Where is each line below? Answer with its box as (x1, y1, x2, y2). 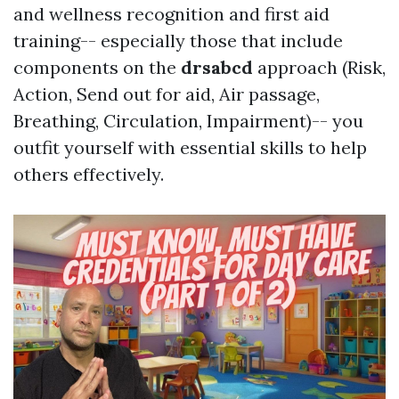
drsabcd (181, 56, 253, 78)
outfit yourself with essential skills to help (13, 136, 367, 159)
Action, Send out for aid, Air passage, (13, 83, 320, 105)
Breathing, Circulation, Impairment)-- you (13, 110, 363, 132)
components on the (13, 56, 181, 78)
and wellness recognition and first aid (13, 3, 330, 25)
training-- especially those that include (13, 29, 343, 52)
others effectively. (13, 163, 164, 185)
